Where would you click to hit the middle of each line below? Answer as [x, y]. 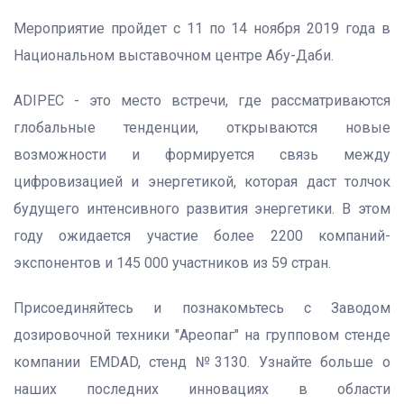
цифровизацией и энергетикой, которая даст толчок [202, 182]
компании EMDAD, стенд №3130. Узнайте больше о [202, 362]
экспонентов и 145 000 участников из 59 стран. [172, 263]
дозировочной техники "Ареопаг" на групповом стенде [202, 335]
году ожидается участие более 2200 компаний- [202, 236]
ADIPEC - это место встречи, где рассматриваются [202, 101]
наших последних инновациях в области [202, 389]
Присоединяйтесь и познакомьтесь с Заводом [202, 308]
